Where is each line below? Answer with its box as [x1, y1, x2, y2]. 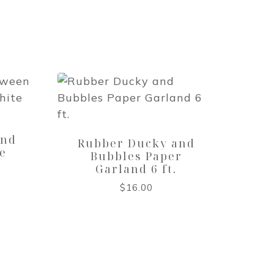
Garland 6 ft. [95, 161, 177, 176]
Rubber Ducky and [77, 135, 195, 150]
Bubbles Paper [90, 148, 182, 163]
